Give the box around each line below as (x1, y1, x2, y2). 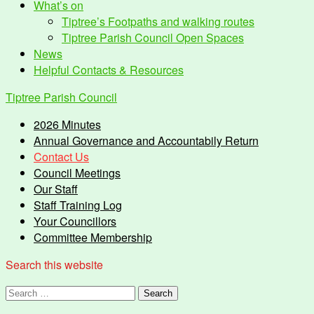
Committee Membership (34, 229, 152, 245)
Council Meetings (34, 165, 121, 181)
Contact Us (34, 149, 89, 165)
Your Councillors (34, 213, 116, 229)
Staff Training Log (34, 197, 122, 213)
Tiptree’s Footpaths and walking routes (62, 13, 254, 29)
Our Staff (34, 181, 78, 197)
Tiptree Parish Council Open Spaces (62, 29, 244, 46)
